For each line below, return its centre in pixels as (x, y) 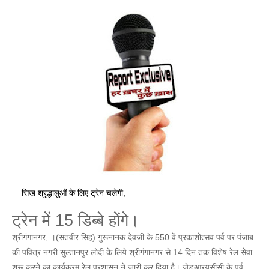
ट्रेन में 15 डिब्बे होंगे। (76, 220)
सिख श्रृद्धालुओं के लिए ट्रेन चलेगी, (69, 193)
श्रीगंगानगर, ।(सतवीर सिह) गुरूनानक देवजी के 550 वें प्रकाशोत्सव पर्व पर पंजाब (133, 237)
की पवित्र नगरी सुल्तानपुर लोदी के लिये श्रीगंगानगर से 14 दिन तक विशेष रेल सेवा (132, 252)
